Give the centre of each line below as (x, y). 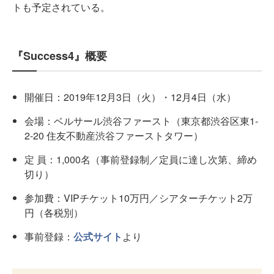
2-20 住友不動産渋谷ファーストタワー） (114, 135)
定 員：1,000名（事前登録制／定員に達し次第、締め (141, 159)
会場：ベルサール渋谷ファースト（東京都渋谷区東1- (141, 121)
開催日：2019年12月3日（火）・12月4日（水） (130, 97)
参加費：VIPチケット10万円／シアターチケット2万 (139, 198)
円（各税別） (54, 213)
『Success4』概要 (60, 56)
